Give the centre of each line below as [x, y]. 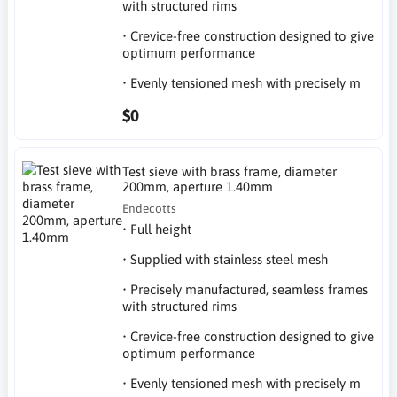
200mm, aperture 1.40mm [198, 186]
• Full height [157, 229]
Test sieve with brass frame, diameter [230, 171]
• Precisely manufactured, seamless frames [245, 289]
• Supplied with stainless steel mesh [226, 259]
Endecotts [150, 208]
